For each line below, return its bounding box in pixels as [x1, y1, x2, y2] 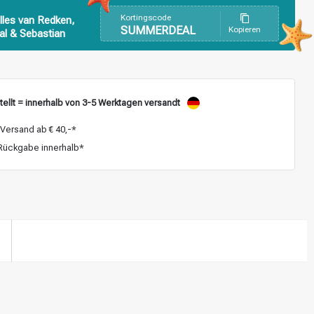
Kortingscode [120, 13, 171, 22]
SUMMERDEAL [120, 24, 196, 37]
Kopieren [228, 25, 261, 34]
